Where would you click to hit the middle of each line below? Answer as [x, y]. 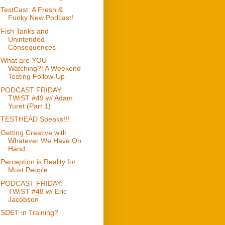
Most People [28, 170]
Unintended [26, 39]
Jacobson [23, 199]
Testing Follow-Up [36, 77]
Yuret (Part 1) [29, 106]
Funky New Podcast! [40, 18]
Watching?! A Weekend [44, 69]
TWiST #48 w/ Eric [37, 191]
